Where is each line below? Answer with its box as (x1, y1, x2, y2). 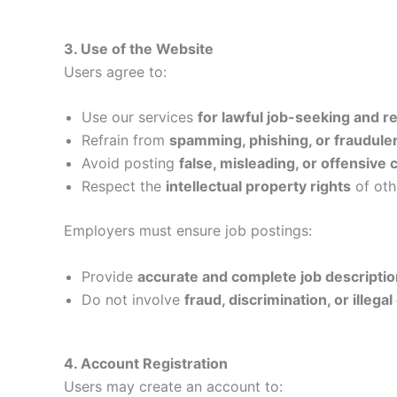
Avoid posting (82, 154, 179, 173)
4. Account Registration (64, 354, 228, 372)
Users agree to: (64, 62, 167, 81)
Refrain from (82, 131, 169, 150)
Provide (82, 267, 137, 285)
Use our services (82, 108, 198, 127)
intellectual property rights (166, 177, 351, 196)
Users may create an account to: (64, 377, 283, 395)
